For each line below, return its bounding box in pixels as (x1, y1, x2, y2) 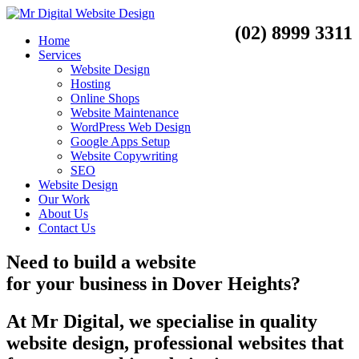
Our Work (38, 192, 90, 206)
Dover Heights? (167, 272, 301, 294)
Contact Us (38, 221, 95, 235)
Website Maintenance (71, 106, 179, 119)
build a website (74, 251, 196, 272)
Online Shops (71, 91, 139, 105)
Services (38, 48, 81, 62)
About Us (38, 207, 88, 220)
